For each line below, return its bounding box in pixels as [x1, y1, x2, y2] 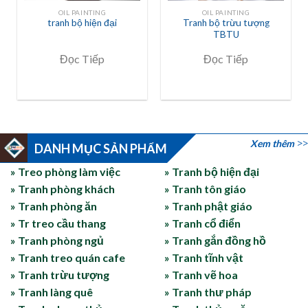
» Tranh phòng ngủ [10, 234, 104, 247]
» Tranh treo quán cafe [10, 251, 125, 265]
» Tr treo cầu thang [10, 217, 106, 230]
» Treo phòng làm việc [10, 165, 120, 179]
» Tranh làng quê [10, 285, 93, 299]
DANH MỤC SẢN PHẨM [34, 141, 167, 157]
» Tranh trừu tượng [10, 268, 109, 282]
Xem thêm [250, 137, 294, 150]
